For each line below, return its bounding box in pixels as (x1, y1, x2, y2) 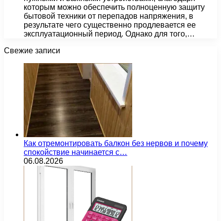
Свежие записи (4, 46, 60, 55)
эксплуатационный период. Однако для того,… (24, 29, 195, 38)
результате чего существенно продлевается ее (24, 20, 196, 29)
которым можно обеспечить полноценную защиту (24, 2, 205, 11)
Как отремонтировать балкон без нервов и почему (24, 139, 208, 147)
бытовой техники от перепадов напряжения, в (24, 11, 193, 20)
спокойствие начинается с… (24, 147, 127, 156)
